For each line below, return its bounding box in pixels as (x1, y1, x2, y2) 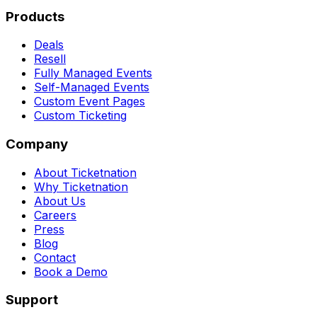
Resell (34, 52, 66, 67)
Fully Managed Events (34, 66, 152, 81)
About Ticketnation (34, 165, 137, 180)
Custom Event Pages (34, 94, 145, 109)
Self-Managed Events (34, 80, 149, 95)
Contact (34, 250, 76, 265)
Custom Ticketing (34, 108, 127, 123)
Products (6, 8, 64, 25)
